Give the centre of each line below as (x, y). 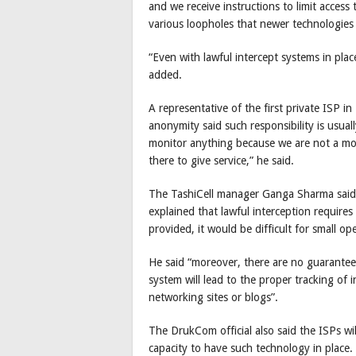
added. (165, 74)
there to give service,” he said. (221, 160)
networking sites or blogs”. (213, 297)
